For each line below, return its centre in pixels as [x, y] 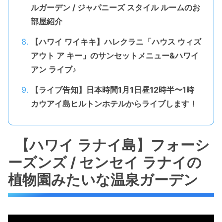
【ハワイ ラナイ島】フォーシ [112, 145]
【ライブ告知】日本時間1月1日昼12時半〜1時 [112, 89]
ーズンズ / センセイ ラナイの [105, 163]
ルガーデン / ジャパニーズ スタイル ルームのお [115, 8]
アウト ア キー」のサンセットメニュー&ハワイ [114, 56]
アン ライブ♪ [53, 70]
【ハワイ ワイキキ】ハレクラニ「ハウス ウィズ [116, 42]
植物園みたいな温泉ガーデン [103, 180]
